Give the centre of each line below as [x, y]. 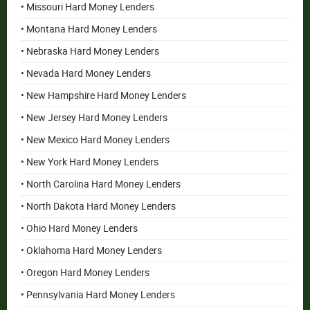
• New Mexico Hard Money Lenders [95, 140]
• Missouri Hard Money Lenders [88, 7]
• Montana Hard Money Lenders [89, 29]
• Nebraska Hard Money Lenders [90, 51]
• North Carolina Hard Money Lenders [101, 184]
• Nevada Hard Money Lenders [86, 73]
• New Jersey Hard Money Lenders [94, 118]
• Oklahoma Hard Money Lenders [91, 250]
